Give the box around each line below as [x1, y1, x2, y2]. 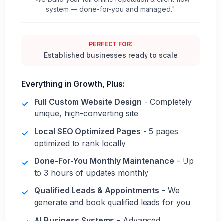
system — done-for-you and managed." [46, 5, 175, 13]
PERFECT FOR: [88, 40, 133, 48]
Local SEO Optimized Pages [34, 126, 141, 136]
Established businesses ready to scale [43, 51, 178, 59]
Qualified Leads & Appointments [34, 185, 159, 195]
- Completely [142, 97, 192, 107]
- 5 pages [141, 126, 178, 136]
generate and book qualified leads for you [34, 197, 190, 207]
